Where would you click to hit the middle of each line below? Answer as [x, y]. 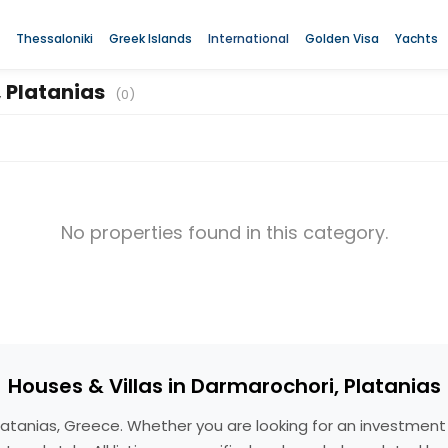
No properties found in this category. [224, 232]
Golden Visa [341, 38]
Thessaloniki [54, 38]
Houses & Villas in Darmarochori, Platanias [224, 386]
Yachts [416, 38]
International [248, 38]
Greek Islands [150, 38]
